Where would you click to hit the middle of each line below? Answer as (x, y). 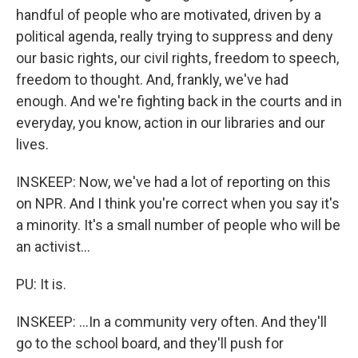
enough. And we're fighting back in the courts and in (179, 101)
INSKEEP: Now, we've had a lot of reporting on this (173, 181)
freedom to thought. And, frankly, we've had (152, 79)
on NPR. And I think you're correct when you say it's (178, 203)
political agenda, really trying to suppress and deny (175, 36)
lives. (32, 144)
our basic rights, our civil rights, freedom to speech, (177, 58)
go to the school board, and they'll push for (150, 343)
